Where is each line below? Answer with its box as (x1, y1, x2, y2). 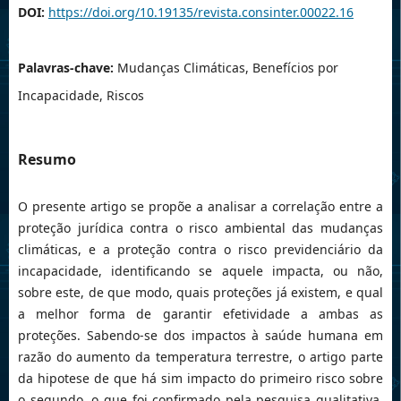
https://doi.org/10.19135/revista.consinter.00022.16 (47, 4, 354, 21)
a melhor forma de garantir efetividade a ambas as (17, 305, 384, 323)
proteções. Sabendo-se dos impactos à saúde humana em (17, 327, 384, 345)
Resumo (17, 149, 76, 170)
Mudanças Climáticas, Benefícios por (116, 59, 338, 77)
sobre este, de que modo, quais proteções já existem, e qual (17, 284, 384, 302)
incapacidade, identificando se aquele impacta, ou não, (17, 262, 384, 280)
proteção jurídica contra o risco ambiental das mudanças (17, 219, 384, 237)
